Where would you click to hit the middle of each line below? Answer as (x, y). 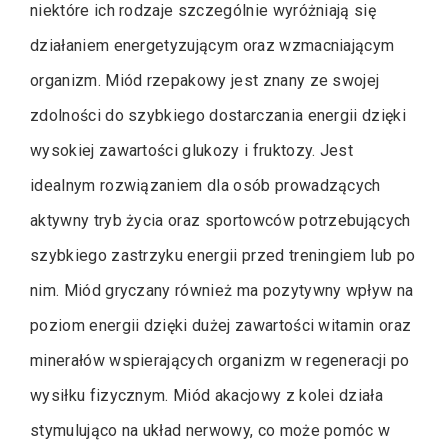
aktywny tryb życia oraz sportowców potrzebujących (220, 220)
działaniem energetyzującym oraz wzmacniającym (212, 45)
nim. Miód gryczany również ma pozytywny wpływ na (222, 290)
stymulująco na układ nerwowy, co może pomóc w (210, 430)
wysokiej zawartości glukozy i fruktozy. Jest (192, 150)
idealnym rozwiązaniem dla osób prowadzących (205, 185)
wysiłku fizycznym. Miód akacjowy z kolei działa (207, 395)
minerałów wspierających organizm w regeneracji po (220, 360)
